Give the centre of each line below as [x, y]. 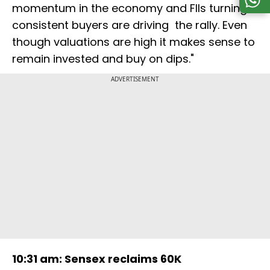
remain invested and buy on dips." [103, 59]
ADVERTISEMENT [135, 79]
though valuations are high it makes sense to [133, 42]
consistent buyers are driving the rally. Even [130, 25]
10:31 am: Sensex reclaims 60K [97, 259]
